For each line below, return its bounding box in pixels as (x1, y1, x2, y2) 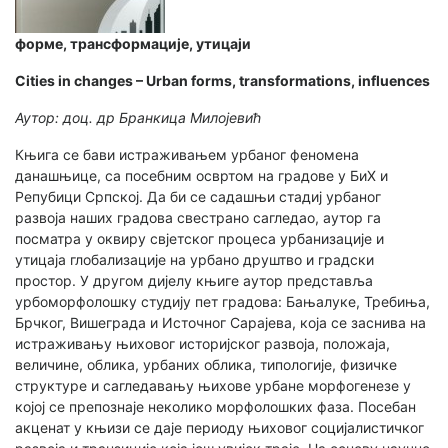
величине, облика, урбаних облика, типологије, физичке (15, 356, 397, 374)
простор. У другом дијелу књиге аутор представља (15, 272, 373, 290)
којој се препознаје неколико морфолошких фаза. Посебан (15, 398, 416, 416)
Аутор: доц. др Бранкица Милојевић (15, 109, 261, 127)
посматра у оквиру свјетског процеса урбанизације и (15, 230, 384, 248)
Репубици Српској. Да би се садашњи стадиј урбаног (15, 188, 381, 206)
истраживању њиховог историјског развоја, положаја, (15, 335, 390, 353)
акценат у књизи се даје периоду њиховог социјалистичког (15, 419, 424, 437)
